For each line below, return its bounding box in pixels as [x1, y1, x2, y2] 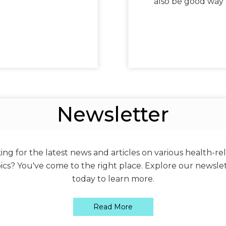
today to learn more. [72, 174, 154, 184]
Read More [93, 202, 133, 211]
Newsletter [57, 102, 169, 127]
